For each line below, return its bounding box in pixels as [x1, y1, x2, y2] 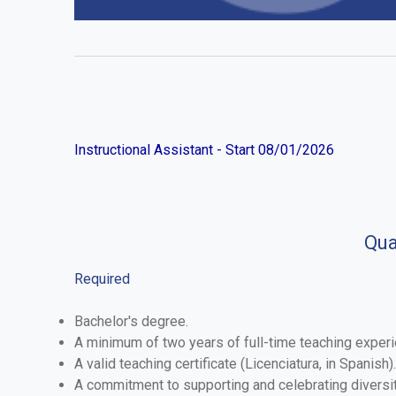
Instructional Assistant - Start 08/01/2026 [74, 141, 334, 158]
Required [74, 270, 130, 287]
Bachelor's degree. [74, 312, 188, 330]
